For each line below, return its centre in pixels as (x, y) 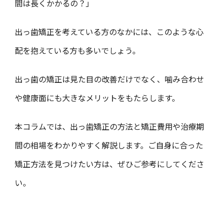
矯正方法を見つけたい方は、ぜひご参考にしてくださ (110, 164)
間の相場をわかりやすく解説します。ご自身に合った (109, 145)
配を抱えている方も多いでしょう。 (77, 50)
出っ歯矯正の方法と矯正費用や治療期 (137, 126)
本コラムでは (38, 126)
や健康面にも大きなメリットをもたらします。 (97, 97)
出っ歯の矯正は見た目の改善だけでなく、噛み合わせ (110, 79)
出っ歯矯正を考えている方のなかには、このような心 (109, 31)
